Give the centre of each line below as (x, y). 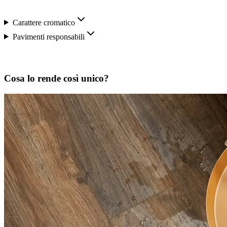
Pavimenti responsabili (48, 36)
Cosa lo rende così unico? (56, 79)
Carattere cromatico (44, 22)
